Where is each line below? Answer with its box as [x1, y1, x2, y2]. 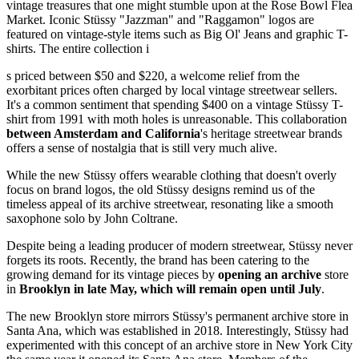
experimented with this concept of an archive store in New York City [6, 338, 353, 353]
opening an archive [215, 268, 321, 282]
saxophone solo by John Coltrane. [6, 212, 178, 226]
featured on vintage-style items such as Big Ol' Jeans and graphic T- [6, 27, 348, 42]
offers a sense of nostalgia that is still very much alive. [6, 141, 277, 155]
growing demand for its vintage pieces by [6, 268, 215, 282]
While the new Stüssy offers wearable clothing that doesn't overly [6, 168, 337, 183]
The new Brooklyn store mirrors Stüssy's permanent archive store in [6, 309, 349, 324]
